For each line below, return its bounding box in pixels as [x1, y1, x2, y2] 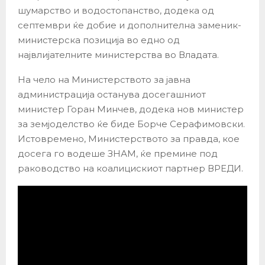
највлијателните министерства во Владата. [18, 49, 219, 60]
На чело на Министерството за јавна [18, 73, 190, 85]
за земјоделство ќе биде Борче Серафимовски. [18, 118, 245, 130]
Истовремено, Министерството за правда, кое [18, 132, 240, 144]
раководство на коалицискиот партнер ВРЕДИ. [18, 162, 243, 174]
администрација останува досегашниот [18, 88, 206, 100]
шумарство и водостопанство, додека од [18, 4, 214, 16]
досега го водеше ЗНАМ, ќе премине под [18, 147, 218, 159]
